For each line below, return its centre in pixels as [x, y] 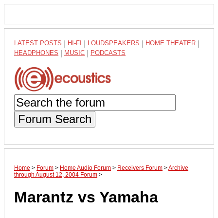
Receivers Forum [140, 168]
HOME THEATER [171, 43]
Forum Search [55, 119]
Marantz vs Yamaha [86, 197]
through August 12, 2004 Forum [56, 174]
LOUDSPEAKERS [114, 43]
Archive [178, 168]
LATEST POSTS [38, 43]
